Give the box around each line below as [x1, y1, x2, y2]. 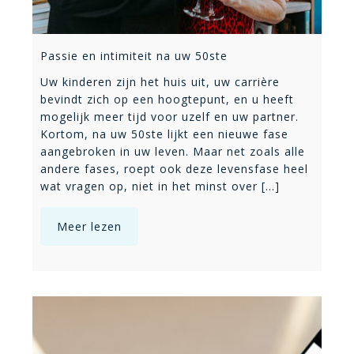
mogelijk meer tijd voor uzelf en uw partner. [40, 109, 299, 125]
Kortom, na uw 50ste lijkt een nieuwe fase [40, 126, 288, 142]
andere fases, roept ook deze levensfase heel [40, 161, 308, 177]
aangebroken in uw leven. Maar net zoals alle [40, 144, 305, 160]
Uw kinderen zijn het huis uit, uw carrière [40, 74, 280, 90]
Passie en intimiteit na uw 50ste [40, 48, 228, 64]
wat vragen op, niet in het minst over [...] [40, 179, 280, 194]
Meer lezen [57, 219, 122, 235]
